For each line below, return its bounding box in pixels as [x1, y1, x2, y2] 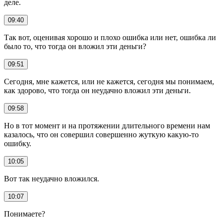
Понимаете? [4, 209, 45, 218]
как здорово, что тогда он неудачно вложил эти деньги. [4, 86, 191, 95]
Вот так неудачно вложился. [4, 174, 99, 183]
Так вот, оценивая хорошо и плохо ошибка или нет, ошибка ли [4, 33, 216, 42]
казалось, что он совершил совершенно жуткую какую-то [4, 130, 199, 139]
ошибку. [4, 139, 31, 148]
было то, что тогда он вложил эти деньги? [4, 42, 146, 51]
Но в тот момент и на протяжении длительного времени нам [4, 121, 210, 130]
